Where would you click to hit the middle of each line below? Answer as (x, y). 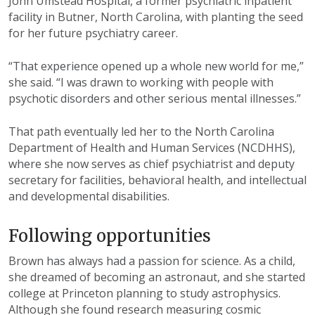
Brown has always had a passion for (103, 261)
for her (27, 33)
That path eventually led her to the (100, 132)
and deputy (265, 164)
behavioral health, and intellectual (217, 180)
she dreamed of (50, 277)
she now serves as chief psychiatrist (139, 164)
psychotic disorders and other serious (108, 99)
